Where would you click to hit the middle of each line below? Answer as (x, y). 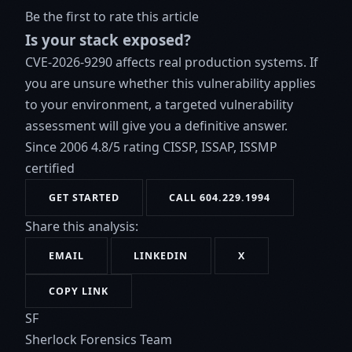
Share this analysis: (82, 226)
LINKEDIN (161, 255)
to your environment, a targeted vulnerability (159, 104)
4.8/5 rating (125, 147)
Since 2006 (57, 147)
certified (50, 168)
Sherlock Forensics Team (99, 339)
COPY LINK (78, 291)
